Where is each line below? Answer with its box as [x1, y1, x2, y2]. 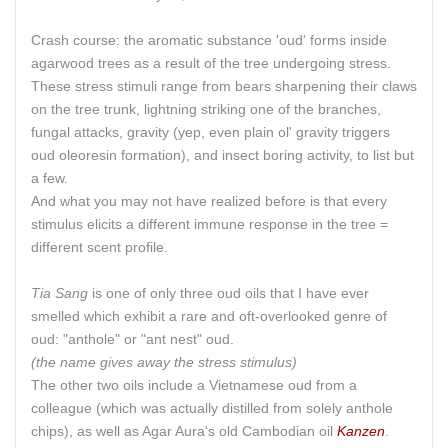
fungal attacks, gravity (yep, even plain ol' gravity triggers [31, 123, 390, 140]
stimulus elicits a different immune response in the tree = [31, 215, 388, 232]
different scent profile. [31, 238, 168, 255]
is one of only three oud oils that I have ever [88, 284, 369, 301]
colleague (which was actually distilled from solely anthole [31, 399, 393, 416]
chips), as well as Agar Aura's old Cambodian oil [31, 422, 337, 439]
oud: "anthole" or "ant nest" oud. [31, 330, 234, 347]
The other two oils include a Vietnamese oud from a [31, 376, 357, 393]
